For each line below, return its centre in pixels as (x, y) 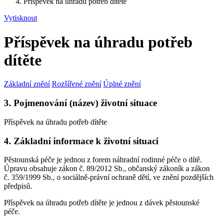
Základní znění (27, 84)
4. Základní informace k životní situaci (81, 141)
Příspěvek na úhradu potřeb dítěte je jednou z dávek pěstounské (102, 203)
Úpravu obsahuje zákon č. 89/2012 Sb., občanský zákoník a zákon (107, 169)
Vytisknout (21, 18)
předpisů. (18, 186)
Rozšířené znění (77, 84)
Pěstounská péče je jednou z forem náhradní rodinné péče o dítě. (103, 160)
